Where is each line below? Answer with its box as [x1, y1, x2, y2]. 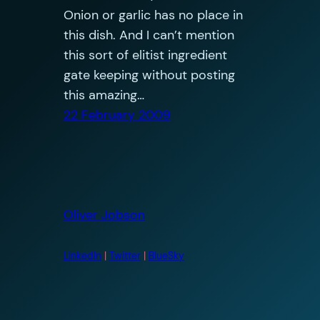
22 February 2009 [63, 106, 171, 124]
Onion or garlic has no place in [63, 6, 243, 24]
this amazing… [63, 86, 144, 104]
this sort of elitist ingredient [63, 46, 227, 64]
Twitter [109, 249, 141, 262]
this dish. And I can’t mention [63, 26, 234, 44]
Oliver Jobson [63, 206, 145, 224]
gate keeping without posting [63, 66, 235, 84]
